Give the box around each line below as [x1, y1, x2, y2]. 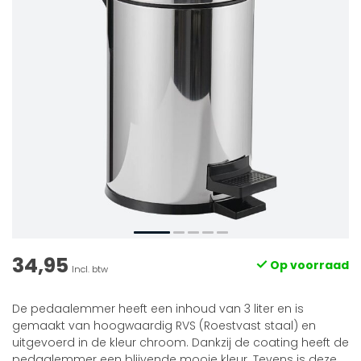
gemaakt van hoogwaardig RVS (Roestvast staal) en [12, 317, 316, 334]
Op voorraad [268, 257, 349, 273]
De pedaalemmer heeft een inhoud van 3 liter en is [12, 301, 304, 317]
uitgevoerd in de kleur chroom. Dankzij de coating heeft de [12, 334, 349, 351]
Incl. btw [72, 263, 108, 276]
